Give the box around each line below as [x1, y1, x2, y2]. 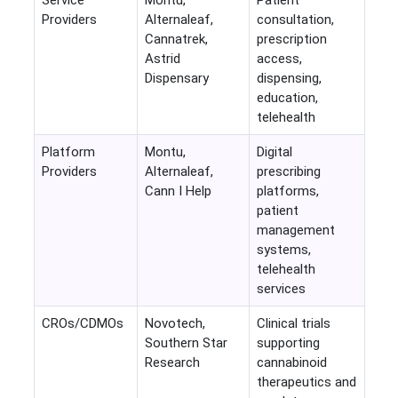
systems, [256, 242, 311, 259]
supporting [256, 335, 320, 352]
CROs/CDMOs [41, 315, 123, 332]
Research [144, 354, 200, 371]
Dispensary [144, 70, 209, 87]
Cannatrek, [144, 31, 208, 48]
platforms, [256, 183, 319, 200]
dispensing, [256, 70, 322, 87]
